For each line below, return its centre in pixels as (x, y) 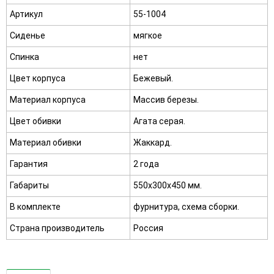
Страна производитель (57, 228)
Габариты (29, 186)
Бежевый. (153, 79)
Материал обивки (46, 143)
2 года (146, 164)
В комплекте (35, 207)
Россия (148, 228)
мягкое (148, 36)
